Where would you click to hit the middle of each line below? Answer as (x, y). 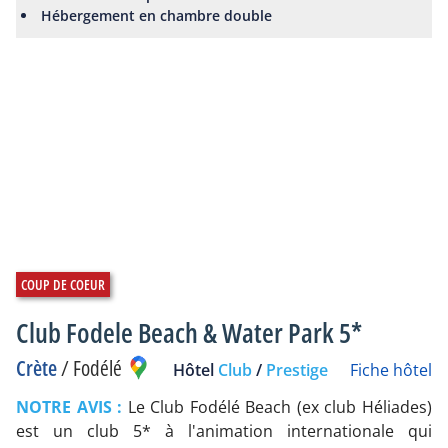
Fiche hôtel (391, 370)
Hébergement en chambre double (157, 15)
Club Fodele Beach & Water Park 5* (189, 333)
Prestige (297, 370)
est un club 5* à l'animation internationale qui (224, 431)
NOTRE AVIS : (72, 407)
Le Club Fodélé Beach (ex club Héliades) (280, 407)
